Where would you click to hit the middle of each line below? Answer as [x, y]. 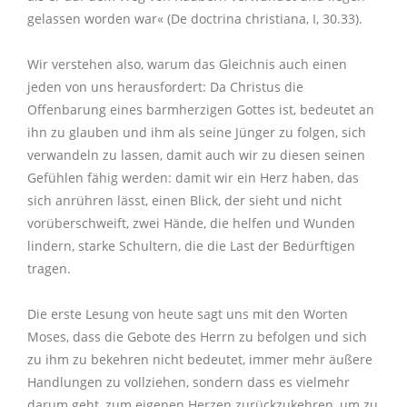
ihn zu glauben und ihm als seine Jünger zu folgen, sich [197, 133]
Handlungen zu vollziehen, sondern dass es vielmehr [189, 382]
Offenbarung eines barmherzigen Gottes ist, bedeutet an [201, 110]
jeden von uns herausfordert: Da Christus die [165, 87]
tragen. [49, 269]
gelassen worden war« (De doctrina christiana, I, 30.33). [195, 19]
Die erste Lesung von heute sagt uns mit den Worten [188, 314]
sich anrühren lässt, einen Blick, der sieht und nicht [184, 201]
